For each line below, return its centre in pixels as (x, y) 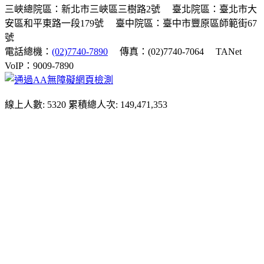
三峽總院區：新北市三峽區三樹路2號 (82, 9)
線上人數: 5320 (35, 105)
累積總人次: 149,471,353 (118, 105)
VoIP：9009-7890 (39, 66)
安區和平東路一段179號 (54, 24)
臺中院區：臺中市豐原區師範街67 (186, 24)
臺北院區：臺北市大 (214, 9)
